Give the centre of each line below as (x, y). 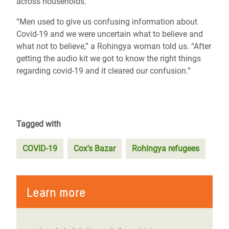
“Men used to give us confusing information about (107, 22)
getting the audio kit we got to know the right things (109, 59)
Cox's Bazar (95, 149)
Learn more (56, 193)
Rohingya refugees (166, 149)
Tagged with (39, 124)
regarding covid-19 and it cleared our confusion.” (104, 71)
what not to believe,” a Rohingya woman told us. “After (114, 47)
